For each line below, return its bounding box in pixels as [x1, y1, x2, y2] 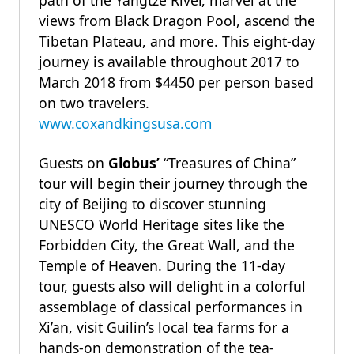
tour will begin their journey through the [39, 174, 307, 193]
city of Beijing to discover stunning [39, 194, 266, 213]
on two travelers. [39, 93, 149, 112]
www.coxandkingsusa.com [39, 114, 212, 133]
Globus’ [108, 153, 160, 172]
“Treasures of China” [160, 153, 296, 172]
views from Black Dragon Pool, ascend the [39, 11, 315, 30]
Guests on [39, 153, 108, 172]
